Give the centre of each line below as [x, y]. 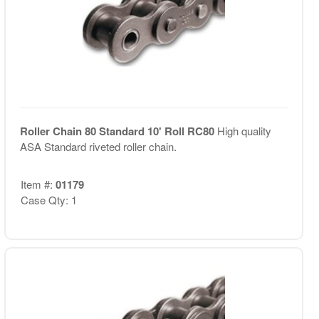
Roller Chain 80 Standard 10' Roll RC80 [118, 131]
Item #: [38, 184]
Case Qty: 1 [48, 199]
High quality [244, 131]
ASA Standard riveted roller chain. [98, 146]
